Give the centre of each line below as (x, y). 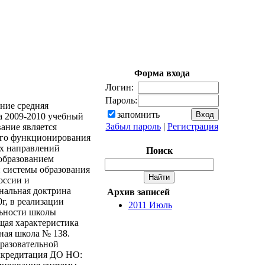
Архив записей (138, 192)
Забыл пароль (133, 126)
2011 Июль (150, 205)
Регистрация (193, 126)
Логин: (119, 87)
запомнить (138, 114)
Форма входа (162, 73)
